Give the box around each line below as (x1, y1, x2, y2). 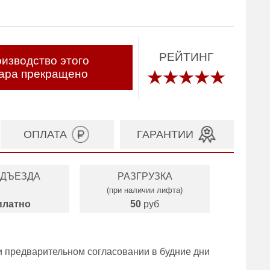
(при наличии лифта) (107, 186, 183, 195)
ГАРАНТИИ (136, 128, 193, 140)
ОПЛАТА (23, 128, 67, 140)
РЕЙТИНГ (159, 51, 214, 63)
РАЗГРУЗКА (117, 171, 172, 181)
